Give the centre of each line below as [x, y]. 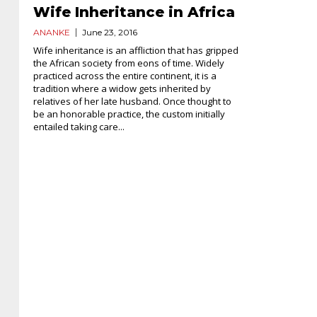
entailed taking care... [79, 126]
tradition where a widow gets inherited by [122, 88]
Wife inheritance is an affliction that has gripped [136, 50]
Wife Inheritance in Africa [134, 12]
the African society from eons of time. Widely [129, 63]
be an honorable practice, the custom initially [129, 114]
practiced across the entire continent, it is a [125, 75]
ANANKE [52, 32]
